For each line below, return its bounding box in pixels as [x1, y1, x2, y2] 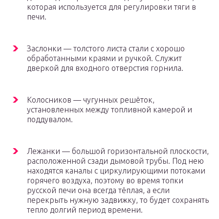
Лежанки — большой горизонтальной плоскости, [27, 147, 209, 156]
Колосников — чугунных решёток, [27, 95, 154, 105]
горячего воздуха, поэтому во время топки [27, 176, 183, 185]
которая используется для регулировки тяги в [27, 2, 196, 12]
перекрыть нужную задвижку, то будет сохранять [27, 196, 209, 205]
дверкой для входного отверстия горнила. [27, 64, 183, 73]
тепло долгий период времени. [27, 205, 143, 215]
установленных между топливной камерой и [27, 105, 192, 114]
